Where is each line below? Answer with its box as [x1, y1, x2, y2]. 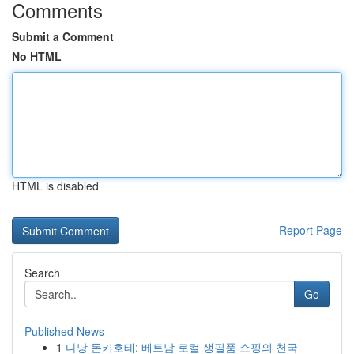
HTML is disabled [12, 178, 99, 194]
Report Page [279, 222, 342, 238]
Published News [24, 323, 104, 339]
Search [24, 265, 60, 281]
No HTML [12, 48, 62, 64]
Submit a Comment [12, 28, 114, 44]
